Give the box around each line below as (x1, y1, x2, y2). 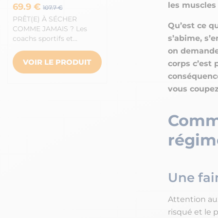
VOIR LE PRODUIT (23, 57, 91, 67)
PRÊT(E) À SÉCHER (13, 15, 77, 23)
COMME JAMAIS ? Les (13, 24, 87, 33)
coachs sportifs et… (13, 34, 77, 43)
